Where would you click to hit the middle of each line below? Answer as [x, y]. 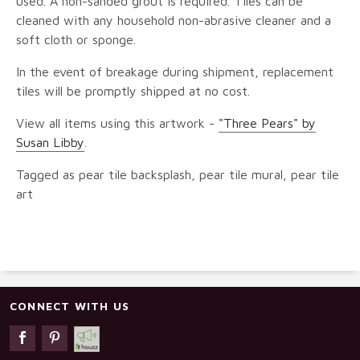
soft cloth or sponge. [76, 40]
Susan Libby [50, 143]
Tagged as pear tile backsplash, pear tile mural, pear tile [178, 175]
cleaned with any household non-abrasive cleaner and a [174, 20]
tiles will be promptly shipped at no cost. [133, 91]
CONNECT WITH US [70, 306]
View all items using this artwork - [117, 123]
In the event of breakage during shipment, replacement [175, 72]
